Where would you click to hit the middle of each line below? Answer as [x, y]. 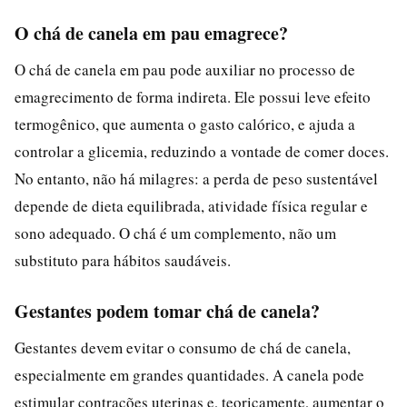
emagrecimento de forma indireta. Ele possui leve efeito [193, 96]
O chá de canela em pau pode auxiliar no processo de [185, 69]
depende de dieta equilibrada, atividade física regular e [191, 205]
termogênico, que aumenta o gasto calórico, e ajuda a [185, 124]
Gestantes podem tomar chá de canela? [167, 311]
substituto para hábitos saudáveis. [123, 260]
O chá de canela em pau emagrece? [151, 33]
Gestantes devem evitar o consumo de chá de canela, [183, 347]
